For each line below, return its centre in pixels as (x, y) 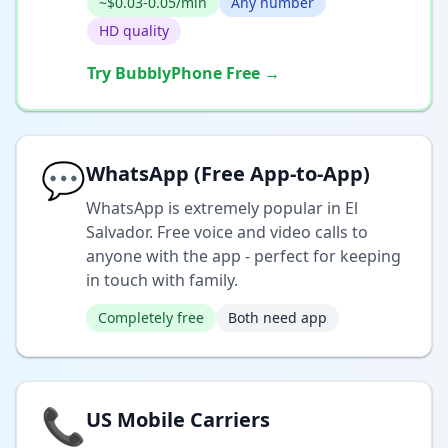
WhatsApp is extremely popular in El (222, 207)
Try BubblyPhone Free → (183, 72)
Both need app (277, 317)
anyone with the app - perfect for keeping (243, 255)
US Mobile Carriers (178, 419)
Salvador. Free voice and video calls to (227, 231)
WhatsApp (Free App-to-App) (228, 173)
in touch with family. (162, 279)
